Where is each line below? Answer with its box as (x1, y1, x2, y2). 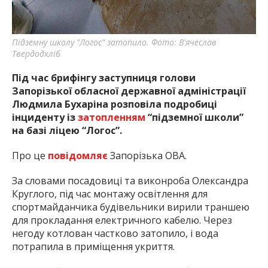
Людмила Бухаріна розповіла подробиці (12, 97, 217, 111)
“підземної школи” (145, 110, 243, 124)
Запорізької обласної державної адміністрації (12, 84, 246, 98)
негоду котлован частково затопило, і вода (12, 226, 218, 240)
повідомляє (48, 148, 108, 162)
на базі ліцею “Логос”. (12, 123, 122, 137)
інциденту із (12, 110, 78, 124)
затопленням (78, 110, 145, 124)
